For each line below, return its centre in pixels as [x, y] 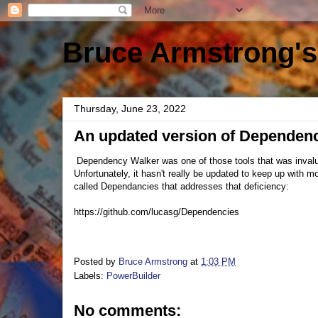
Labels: [90, 275]
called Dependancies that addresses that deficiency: [181, 186]
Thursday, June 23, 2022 [130, 109]
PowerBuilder [133, 275]
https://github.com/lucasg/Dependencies [157, 212]
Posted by [96, 261]
